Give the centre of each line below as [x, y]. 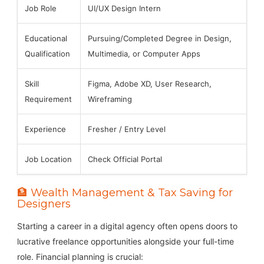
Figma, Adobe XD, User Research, [149, 83]
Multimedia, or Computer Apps [144, 53]
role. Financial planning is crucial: [80, 256]
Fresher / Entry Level [126, 129]
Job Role [40, 8]
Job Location [48, 159]
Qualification [47, 53]
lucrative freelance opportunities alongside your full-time [125, 241]
